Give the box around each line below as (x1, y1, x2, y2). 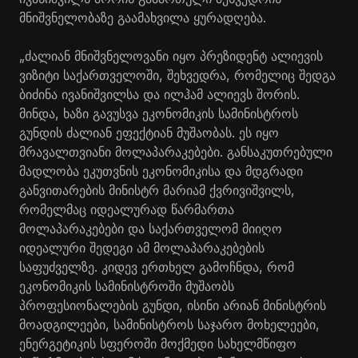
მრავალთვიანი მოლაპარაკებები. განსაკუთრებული (19, 143, 332, 160)
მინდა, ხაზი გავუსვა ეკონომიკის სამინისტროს (19, 105, 298, 121)
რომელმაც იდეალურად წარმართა (19, 201, 234, 217)
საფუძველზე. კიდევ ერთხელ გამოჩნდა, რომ (19, 258, 294, 275)
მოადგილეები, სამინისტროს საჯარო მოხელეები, (19, 316, 320, 332)
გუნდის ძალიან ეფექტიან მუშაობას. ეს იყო (19, 124, 279, 141)
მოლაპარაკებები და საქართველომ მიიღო (19, 220, 282, 237)
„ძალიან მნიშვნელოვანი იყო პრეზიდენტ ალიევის (19, 47, 323, 64)
